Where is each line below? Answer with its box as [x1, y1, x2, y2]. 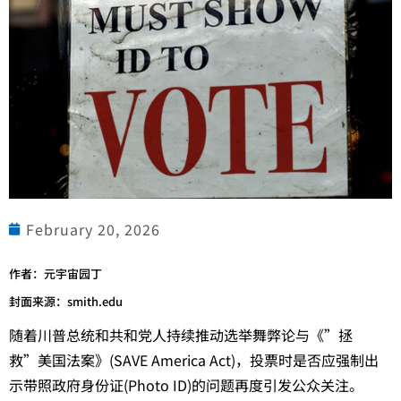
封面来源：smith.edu [9, 293, 123, 311]
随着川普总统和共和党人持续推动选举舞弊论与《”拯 [9, 324, 353, 346]
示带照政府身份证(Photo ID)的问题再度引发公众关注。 [9, 374, 363, 397]
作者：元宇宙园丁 [9, 265, 102, 283]
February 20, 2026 [26, 218, 160, 241]
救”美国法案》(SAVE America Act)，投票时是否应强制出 [9, 349, 379, 371]
